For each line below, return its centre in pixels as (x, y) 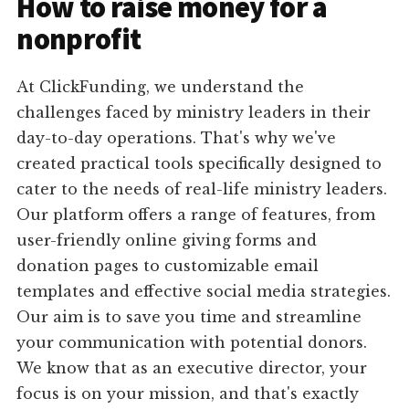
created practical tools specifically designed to (199, 164)
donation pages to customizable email (168, 266)
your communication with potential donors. (192, 343)
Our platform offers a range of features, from (196, 215)
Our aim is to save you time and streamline (189, 317)
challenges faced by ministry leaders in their (194, 113)
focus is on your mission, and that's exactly (188, 394)
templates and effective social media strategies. (204, 292)
